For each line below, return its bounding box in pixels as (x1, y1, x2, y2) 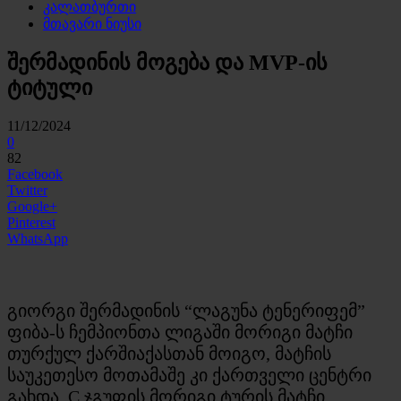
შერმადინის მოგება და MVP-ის (7, 50, 328, 74)
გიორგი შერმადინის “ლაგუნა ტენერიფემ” (7, 300, 365, 320)
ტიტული (7, 75, 92, 99)
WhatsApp (7, 230, 68, 246)
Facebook (7, 166, 63, 182)
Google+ (7, 198, 57, 214)
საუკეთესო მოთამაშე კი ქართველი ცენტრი (7, 364, 371, 385)
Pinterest (7, 214, 55, 230)
